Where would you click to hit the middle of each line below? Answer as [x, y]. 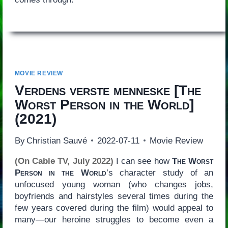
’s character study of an [160, 173]
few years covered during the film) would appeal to [114, 208]
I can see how [142, 161]
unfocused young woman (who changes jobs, [114, 184]
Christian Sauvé [56, 140]
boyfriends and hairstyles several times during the [114, 196]
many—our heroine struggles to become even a [114, 219]
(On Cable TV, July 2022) [64, 161]
